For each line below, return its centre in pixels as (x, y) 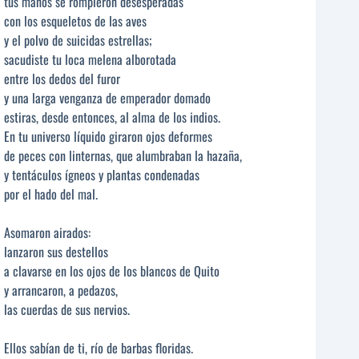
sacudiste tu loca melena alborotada (90, 60)
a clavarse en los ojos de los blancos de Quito (112, 271)
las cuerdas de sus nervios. (67, 310)
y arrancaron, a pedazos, (61, 290)
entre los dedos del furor (62, 79)
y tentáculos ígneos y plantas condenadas (102, 175)
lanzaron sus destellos (56, 252)
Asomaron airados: (47, 233)
